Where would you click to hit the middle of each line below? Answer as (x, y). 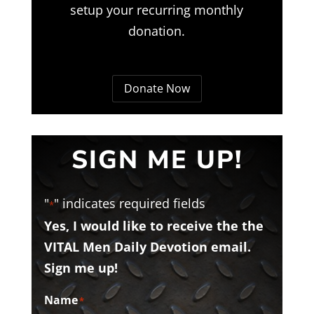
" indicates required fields (129, 204)
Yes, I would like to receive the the (153, 226)
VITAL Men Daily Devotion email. (147, 247)
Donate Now (157, 88)
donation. (157, 30)
